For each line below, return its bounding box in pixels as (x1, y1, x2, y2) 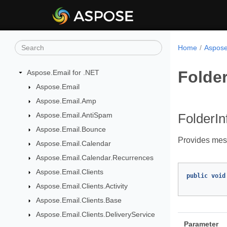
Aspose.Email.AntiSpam (35, 111, 112, 119)
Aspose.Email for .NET (27, 68, 99, 77)
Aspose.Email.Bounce (35, 125, 106, 133)
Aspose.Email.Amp (35, 97, 96, 105)
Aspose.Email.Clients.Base (35, 196, 122, 204)
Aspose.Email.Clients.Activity (35, 182, 128, 190)
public (186, 172, 208, 179)
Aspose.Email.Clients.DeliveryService (35, 210, 155, 218)
